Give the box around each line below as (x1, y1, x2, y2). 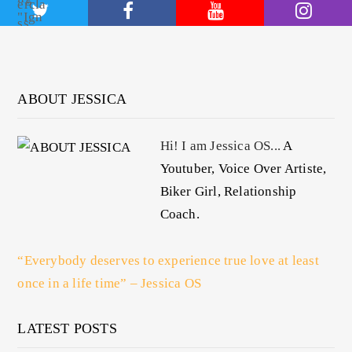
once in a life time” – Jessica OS (17, 276, 202, 291)
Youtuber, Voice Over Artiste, (159, 161, 327, 177)
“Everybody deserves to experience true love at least (17, 253, 319, 269)
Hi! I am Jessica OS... (159, 138, 281, 154)
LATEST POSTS (17, 321, 117, 337)
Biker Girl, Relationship (159, 184, 297, 200)
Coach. (159, 207, 200, 222)
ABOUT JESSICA (17, 91, 127, 108)
